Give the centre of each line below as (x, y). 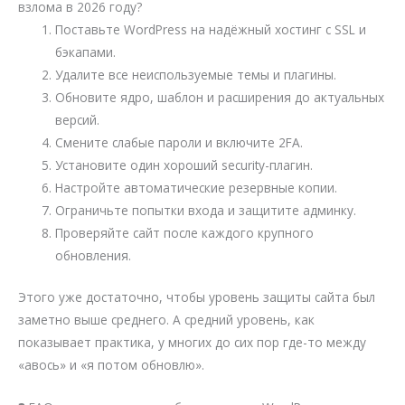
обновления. (94, 256)
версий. (78, 120)
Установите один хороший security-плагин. (184, 165)
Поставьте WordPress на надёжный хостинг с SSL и (211, 30)
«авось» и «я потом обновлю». (111, 364)
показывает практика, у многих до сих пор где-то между (192, 342)
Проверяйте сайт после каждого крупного (185, 233)
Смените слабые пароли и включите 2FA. (179, 143)
